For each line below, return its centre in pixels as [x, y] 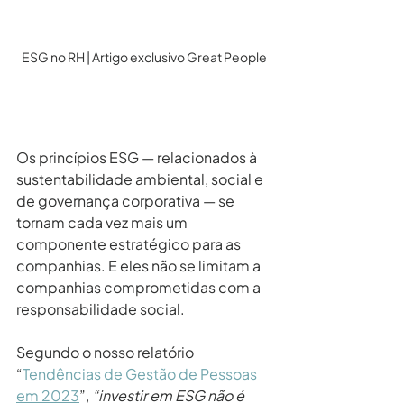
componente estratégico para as [130, 243]
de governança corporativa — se [127, 200]
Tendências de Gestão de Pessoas [141, 373]
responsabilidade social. [101, 308]
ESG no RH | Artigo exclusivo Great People [144, 56]
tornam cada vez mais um [103, 222]
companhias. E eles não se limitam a [140, 265]
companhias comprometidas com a [140, 287]
